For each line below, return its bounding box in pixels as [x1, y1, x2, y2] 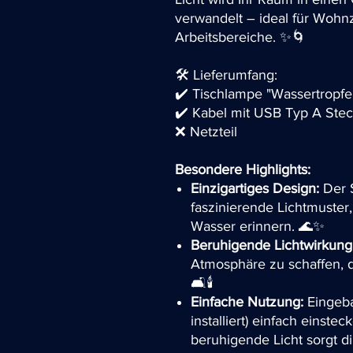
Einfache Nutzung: [191, 293, 303, 310]
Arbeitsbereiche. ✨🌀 [175, 28, 306, 45]
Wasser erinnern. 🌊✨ [191, 217, 325, 234]
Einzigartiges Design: [191, 180, 319, 196]
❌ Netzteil [175, 123, 237, 139]
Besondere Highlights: [175, 161, 310, 177]
